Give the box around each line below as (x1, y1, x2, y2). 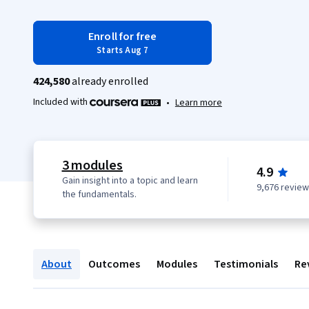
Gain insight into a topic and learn (61, 173, 198, 188)
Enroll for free (88, 29, 157, 44)
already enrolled (70, 74, 148, 89)
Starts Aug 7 (97, 44, 149, 57)
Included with (33, 95, 90, 109)
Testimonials (214, 256, 278, 272)
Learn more (175, 95, 222, 110)
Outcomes (88, 256, 140, 272)
